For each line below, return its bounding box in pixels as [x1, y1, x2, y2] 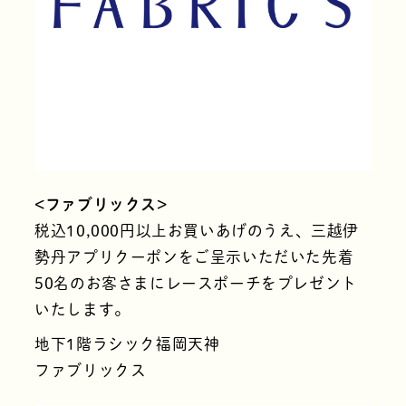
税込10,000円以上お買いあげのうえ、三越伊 [34, 222, 359, 238]
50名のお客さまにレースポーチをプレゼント [34, 275, 357, 291]
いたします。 [34, 301, 130, 317]
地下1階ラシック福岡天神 [34, 336, 220, 353]
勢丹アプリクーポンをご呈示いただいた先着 [34, 248, 354, 265]
